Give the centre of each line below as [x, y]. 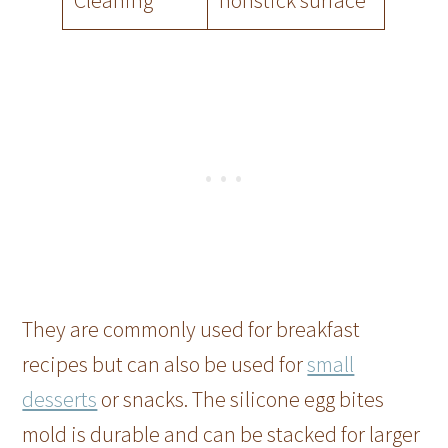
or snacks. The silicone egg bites [241, 399]
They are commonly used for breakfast [191, 329]
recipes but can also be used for [165, 364]
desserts [60, 399]
